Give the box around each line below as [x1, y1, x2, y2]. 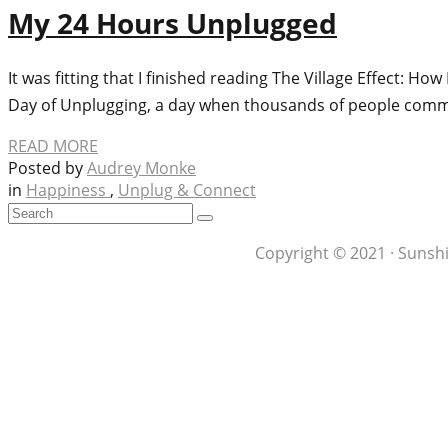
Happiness [26, 179, 110, 202]
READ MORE [8, 135, 98, 158]
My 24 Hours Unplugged [8, 4, 337, 43]
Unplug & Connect [118, 179, 256, 202]
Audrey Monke [87, 157, 196, 180]
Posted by [8, 157, 87, 180]
